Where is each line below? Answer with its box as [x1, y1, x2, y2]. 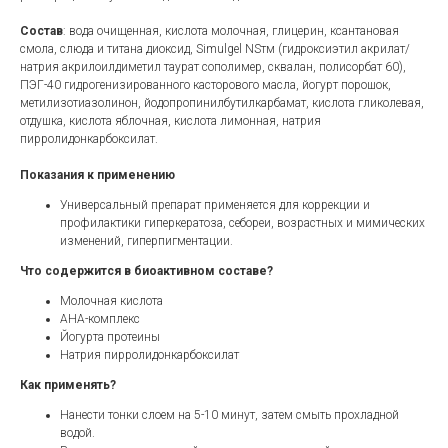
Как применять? [20, 378, 116, 393]
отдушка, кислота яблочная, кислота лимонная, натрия [20, 114, 321, 129]
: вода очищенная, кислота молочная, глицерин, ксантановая [63, 24, 399, 39]
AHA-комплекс [60, 312, 140, 327]
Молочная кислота [60, 294, 163, 309]
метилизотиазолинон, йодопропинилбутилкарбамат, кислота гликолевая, [20, 96, 424, 111]
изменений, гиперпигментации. [60, 234, 233, 249]
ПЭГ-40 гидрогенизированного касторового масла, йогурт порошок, [20, 78, 391, 93]
